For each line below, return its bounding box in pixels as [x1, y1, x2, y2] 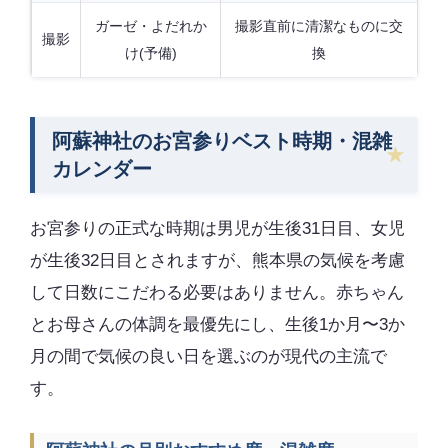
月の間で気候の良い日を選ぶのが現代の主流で [30, 346, 387, 366]
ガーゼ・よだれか [94, 17, 207, 34]
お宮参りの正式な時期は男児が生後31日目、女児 [30, 218, 405, 238]
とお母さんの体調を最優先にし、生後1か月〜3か [30, 314, 405, 334]
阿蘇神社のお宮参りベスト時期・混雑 [51, 129, 392, 152]
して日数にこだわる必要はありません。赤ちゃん [30, 282, 404, 302]
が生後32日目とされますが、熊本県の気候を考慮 [30, 250, 405, 270]
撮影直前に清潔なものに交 [235, 17, 403, 34]
